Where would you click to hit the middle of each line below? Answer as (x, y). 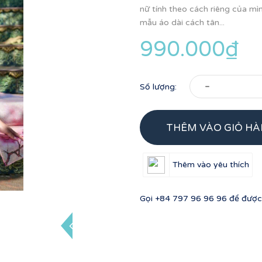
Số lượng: (158, 87)
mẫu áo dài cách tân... (182, 23)
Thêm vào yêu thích (211, 164)
